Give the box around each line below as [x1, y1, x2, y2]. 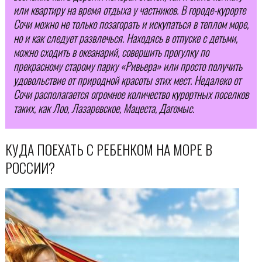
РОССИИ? [5, 156, 55, 178]
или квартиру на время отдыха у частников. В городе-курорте [13, 2, 246, 18]
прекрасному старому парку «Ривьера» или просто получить [13, 58, 242, 74]
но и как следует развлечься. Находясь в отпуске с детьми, [13, 30, 237, 46]
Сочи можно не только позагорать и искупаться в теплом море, [13, 16, 249, 32]
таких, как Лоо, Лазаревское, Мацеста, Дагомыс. [13, 100, 194, 116]
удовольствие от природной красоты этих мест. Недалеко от [13, 72, 241, 88]
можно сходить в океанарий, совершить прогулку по [13, 44, 209, 60]
